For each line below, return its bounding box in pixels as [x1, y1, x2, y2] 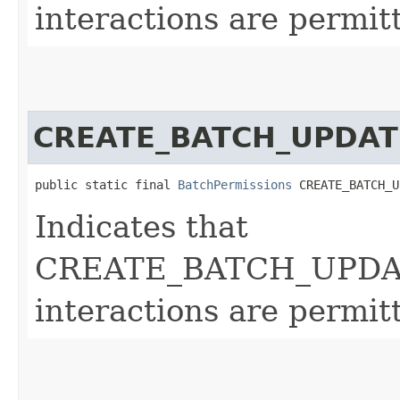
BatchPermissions [178, 177, 292, 192]
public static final [35, 177, 178, 192]
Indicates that [35, 208, 248, 245]
